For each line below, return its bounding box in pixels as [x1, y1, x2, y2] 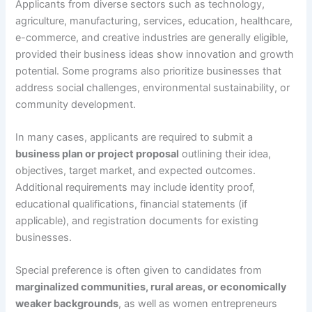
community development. [15, 97, 136, 111]
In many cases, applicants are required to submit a [15, 130, 253, 143]
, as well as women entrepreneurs [118, 297, 278, 311]
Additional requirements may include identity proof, [15, 180, 256, 194]
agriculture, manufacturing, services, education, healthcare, [15, 14, 293, 27]
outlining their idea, [179, 147, 272, 160]
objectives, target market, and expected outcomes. [15, 164, 256, 177]
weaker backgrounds [15, 297, 119, 311]
